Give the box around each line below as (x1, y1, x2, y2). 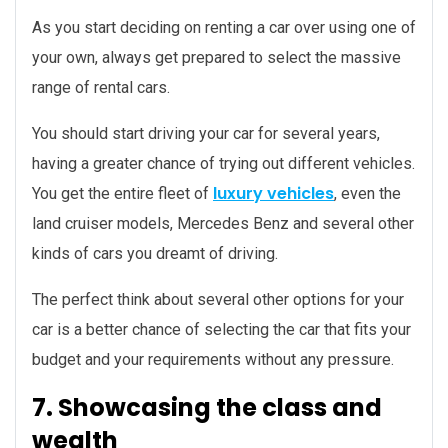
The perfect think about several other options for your (32, 290, 404, 310)
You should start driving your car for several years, (32, 124, 380, 144)
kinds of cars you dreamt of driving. (32, 244, 278, 264)
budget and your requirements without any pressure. (32, 350, 394, 370)
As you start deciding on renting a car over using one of (32, 18, 416, 38)
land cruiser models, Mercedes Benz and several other (32, 214, 414, 234)
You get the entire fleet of (32, 184, 213, 204)
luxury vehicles (213, 182, 334, 206)
